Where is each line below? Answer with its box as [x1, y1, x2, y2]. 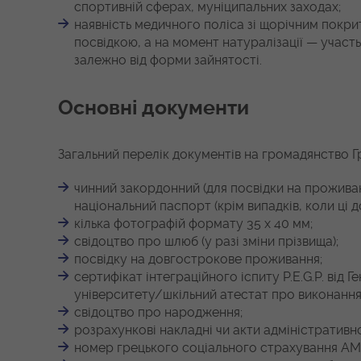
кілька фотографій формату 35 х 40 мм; [74, 216, 313, 232]
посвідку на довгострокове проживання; [74, 251, 322, 268]
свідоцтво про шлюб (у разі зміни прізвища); [74, 234, 338, 250]
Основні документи [58, 96, 249, 120]
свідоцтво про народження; [74, 305, 243, 321]
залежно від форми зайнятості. [74, 52, 262, 68]
